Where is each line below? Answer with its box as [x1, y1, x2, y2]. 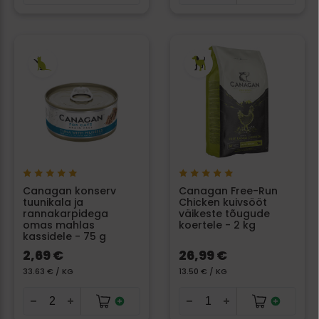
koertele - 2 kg [179, 218, 256, 233]
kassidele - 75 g [23, 229, 106, 244]
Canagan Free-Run [179, 184, 278, 199]
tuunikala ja [23, 195, 83, 210]
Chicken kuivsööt [179, 195, 267, 210]
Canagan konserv [23, 184, 116, 199]
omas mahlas [23, 218, 95, 233]
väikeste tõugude [179, 206, 270, 221]
